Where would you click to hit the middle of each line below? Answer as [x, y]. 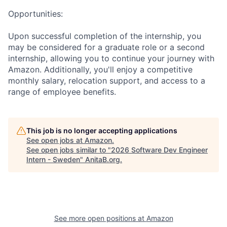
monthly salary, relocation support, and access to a [107, 80]
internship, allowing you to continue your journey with [111, 58]
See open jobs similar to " [69, 149]
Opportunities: [35, 13]
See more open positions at [100, 218]
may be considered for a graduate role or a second [106, 47]
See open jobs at [55, 140]
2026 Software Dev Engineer [159, 149]
